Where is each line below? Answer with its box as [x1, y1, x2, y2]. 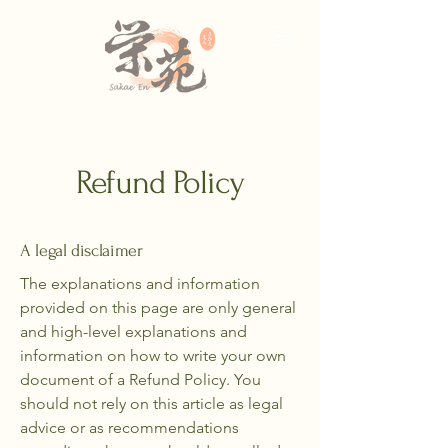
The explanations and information [20, 274, 260, 293]
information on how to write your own [20, 346, 286, 365]
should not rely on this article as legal [20, 394, 283, 413]
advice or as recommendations [20, 418, 239, 437]
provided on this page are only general [20, 298, 296, 317]
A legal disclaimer [20, 241, 143, 260]
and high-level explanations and [20, 322, 247, 341]
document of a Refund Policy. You [20, 370, 261, 389]
